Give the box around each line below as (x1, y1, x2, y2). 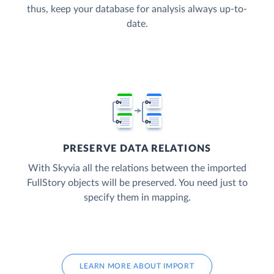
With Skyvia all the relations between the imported (28, 163, 246, 174)
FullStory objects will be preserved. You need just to (26, 178, 248, 188)
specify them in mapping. (83, 193, 191, 203)
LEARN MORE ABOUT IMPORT (80, 262, 194, 270)
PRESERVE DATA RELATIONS (63, 144, 211, 154)
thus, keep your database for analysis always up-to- (27, 4, 247, 15)
